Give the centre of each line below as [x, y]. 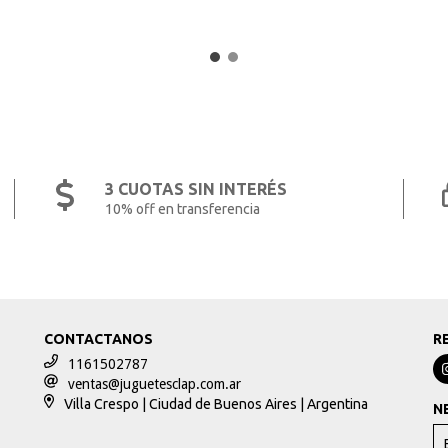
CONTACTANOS [98, 339]
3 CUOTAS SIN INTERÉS [196, 189]
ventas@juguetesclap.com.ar [154, 384]
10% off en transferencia [183, 209]
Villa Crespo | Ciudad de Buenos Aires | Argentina [216, 404]
